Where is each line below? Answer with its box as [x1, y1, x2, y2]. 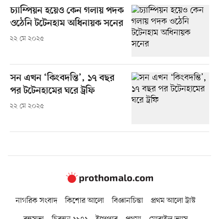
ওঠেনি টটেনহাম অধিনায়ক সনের [10, 18, 123, 29]
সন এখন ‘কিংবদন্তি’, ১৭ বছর [10, 72, 114, 84]
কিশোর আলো [65, 196, 104, 207]
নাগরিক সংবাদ [16, 196, 57, 207]
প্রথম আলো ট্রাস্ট [151, 196, 196, 207]
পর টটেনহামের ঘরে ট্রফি [10, 85, 95, 97]
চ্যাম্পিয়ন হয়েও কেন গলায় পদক [10, 5, 124, 17]
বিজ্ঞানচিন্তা [112, 196, 143, 207]
